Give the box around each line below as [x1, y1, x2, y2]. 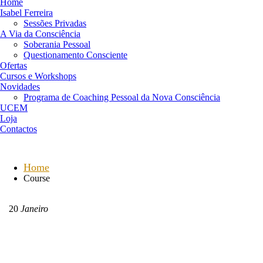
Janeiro [18, 204, 48, 214]
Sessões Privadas [23, 18, 86, 28]
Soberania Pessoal [23, 39, 90, 49]
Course [23, 173, 50, 183]
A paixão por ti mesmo [48, 221, 219, 242]
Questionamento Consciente [23, 50, 127, 60]
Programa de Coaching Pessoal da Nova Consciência [23, 92, 220, 102]
